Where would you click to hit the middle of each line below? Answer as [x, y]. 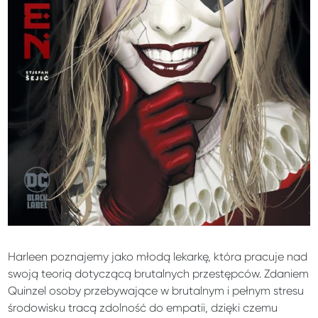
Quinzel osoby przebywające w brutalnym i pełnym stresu [156, 290]
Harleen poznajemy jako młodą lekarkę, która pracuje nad [158, 256]
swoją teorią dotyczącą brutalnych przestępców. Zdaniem [159, 273]
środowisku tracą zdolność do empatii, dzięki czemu [143, 307]
